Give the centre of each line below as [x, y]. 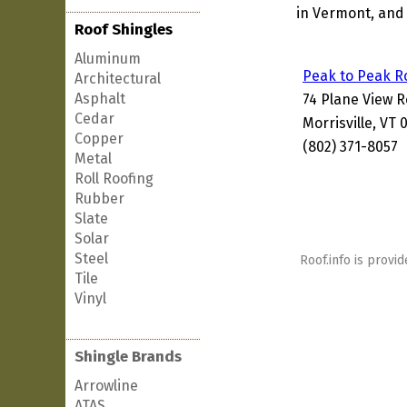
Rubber [99, 199]
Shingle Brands [128, 357]
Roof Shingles [124, 30]
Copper [99, 139]
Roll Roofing [114, 179]
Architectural [118, 79]
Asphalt [100, 99]
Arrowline [106, 386]
